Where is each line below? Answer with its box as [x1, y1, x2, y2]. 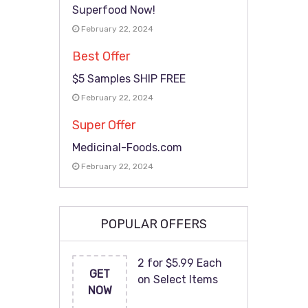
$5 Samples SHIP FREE [72, 72, 186, 85]
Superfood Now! [72, 3, 156, 16]
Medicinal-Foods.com [72, 141, 183, 154]
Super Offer [72, 118, 136, 133]
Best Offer [72, 49, 131, 64]
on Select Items [137, 273, 219, 286]
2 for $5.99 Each [137, 256, 223, 269]
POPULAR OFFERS [100, 217, 208, 232]
